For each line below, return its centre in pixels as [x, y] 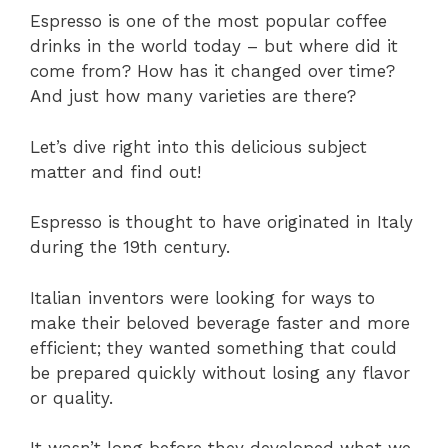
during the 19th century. [130, 247]
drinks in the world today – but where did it [214, 46]
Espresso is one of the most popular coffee [208, 21]
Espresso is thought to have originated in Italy [221, 222]
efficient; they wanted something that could [213, 347]
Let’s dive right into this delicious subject [198, 146]
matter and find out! [115, 171]
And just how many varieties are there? [193, 96]
